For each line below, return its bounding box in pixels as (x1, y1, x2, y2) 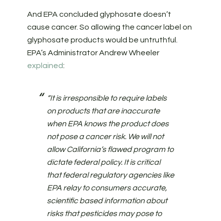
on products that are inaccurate (46, 107, 160, 115)
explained (27, 62, 63, 70)
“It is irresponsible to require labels (46, 94, 167, 103)
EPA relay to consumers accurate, (46, 184, 167, 192)
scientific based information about (46, 197, 167, 205)
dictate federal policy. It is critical (46, 158, 160, 167)
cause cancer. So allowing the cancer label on (27, 23, 192, 32)
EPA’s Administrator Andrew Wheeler (27, 49, 159, 57)
